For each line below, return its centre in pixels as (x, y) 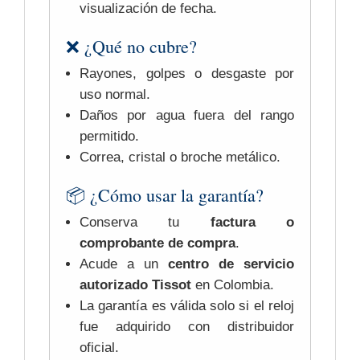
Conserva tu (145, 223)
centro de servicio (231, 264)
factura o (252, 223)
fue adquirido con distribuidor (187, 327)
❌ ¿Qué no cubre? (131, 47)
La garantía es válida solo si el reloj (187, 306)
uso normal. (115, 95)
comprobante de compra (157, 243)
